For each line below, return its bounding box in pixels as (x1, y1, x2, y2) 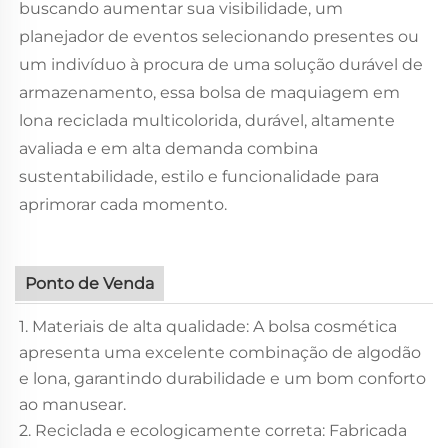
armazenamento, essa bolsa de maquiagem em (19, 82, 400, 102)
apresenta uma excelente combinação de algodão (19, 342, 421, 362)
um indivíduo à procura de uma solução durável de (19, 54, 423, 74)
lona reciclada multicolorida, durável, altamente (19, 110, 395, 130)
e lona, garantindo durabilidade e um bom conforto (19, 368, 426, 388)
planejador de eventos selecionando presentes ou (19, 26, 419, 46)
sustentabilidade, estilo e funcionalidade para (19, 166, 379, 186)
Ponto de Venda (25, 273, 154, 293)
